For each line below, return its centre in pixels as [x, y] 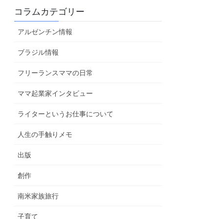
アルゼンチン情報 [45, 32]
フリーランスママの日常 [55, 73]
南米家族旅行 [38, 196]
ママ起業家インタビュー [55, 93]
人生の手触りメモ [45, 134]
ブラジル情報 [38, 52]
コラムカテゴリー [50, 11]
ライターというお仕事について [66, 114]
